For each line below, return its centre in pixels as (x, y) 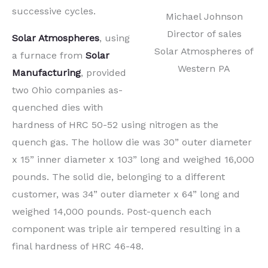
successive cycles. (54, 11)
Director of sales (204, 34)
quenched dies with (57, 107)
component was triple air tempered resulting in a (126, 229)
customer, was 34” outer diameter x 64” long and (126, 194)
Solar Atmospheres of (204, 51)
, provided (103, 72)
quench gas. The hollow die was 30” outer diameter (132, 142)
